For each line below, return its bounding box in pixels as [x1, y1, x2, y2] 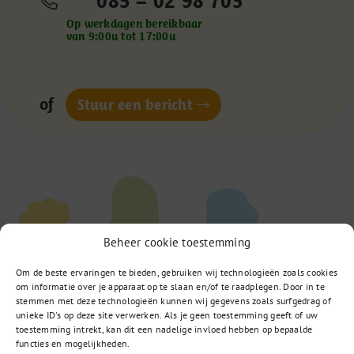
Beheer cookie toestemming [104, 234, 250, 250]
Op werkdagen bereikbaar [66, 17, 203, 31]
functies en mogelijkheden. [16, 337, 130, 349]
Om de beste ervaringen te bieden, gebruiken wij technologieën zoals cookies [16, 265, 337, 278]
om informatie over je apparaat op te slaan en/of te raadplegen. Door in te [16, 280, 325, 292]
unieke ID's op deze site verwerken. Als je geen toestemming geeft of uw [16, 308, 318, 321]
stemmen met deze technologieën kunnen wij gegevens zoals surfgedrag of [16, 294, 331, 307]
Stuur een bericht [77, 96, 193, 114]
